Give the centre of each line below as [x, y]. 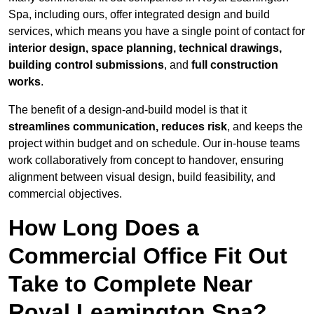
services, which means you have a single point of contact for [157, 32]
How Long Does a [104, 228]
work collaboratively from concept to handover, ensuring [146, 161]
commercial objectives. [65, 194]
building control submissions [86, 65]
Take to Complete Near [130, 284]
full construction [235, 65]
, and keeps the [265, 127]
